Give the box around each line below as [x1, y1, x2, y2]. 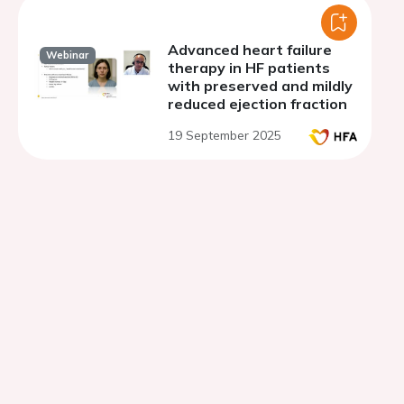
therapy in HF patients [168, 59, 330, 77]
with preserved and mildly [168, 77, 353, 95]
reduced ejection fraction [168, 95, 347, 113]
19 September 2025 [168, 127, 281, 143]
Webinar [46, 49, 89, 62]
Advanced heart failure [168, 41, 332, 59]
